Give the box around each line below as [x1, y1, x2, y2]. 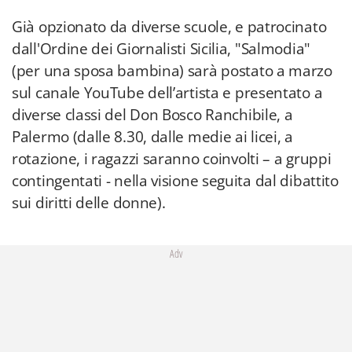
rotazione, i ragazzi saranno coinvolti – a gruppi [12, 148, 332, 169]
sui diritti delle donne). [12, 192, 166, 213]
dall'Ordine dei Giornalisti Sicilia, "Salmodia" [12, 38, 310, 59]
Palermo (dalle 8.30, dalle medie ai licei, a [12, 126, 293, 147]
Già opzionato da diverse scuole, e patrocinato [12, 16, 327, 37]
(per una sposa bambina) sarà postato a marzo [12, 60, 332, 81]
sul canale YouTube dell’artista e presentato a [12, 82, 323, 103]
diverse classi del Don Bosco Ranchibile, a [12, 104, 293, 125]
